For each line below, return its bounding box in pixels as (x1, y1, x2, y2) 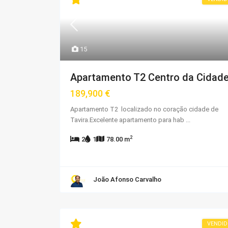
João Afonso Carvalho (93, 175, 161, 183)
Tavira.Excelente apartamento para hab (70, 116, 186, 124)
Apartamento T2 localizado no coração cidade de (70, 105, 218, 113)
